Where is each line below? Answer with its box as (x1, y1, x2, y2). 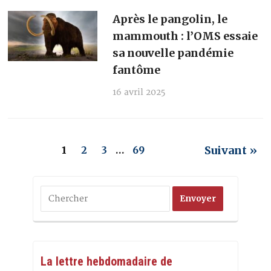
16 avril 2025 (112, 87, 165, 98)
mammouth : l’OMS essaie (112, 29, 258, 44)
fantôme (112, 63, 160, 77)
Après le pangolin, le (112, 12, 227, 27)
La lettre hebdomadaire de (41, 254, 172, 269)
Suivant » (204, 143, 257, 158)
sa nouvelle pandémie (112, 46, 233, 60)
